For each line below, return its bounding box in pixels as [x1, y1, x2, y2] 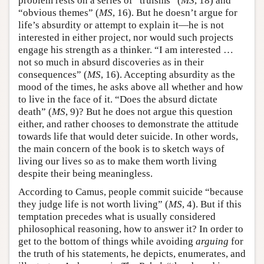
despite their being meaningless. [18, 168, 153, 180]
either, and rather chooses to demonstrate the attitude [18, 118, 239, 130]
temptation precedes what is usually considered [18, 211, 216, 223]
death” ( [18, 106, 52, 118]
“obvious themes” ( [18, 7, 99, 19]
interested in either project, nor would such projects [18, 32, 233, 44]
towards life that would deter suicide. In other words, [18, 131, 238, 143]
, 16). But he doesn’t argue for [113, 7, 237, 19]
